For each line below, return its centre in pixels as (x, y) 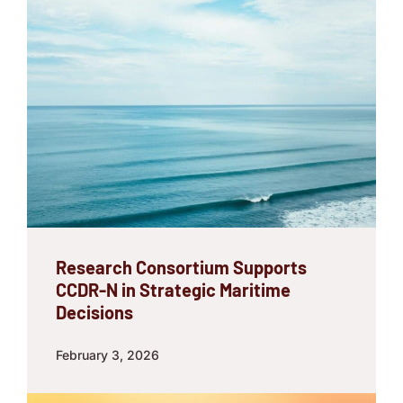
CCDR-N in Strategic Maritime (173, 289)
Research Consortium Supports (181, 267)
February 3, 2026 (107, 354)
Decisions (94, 312)
